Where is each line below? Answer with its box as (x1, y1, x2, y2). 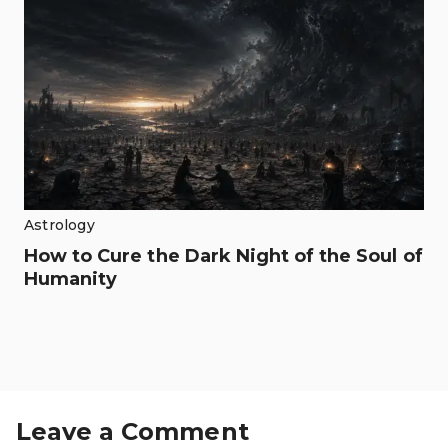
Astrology (24, 215, 95, 234)
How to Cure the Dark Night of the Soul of (24, 244, 423, 267)
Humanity (24, 267, 118, 290)
